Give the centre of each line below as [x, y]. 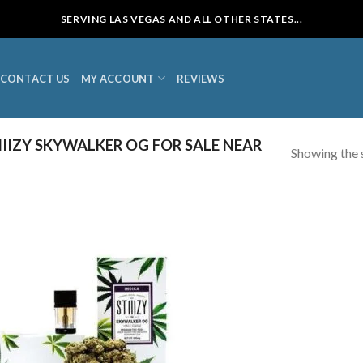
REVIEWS [201, 78]
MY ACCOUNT [118, 78]
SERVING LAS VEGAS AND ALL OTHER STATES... [181, 19]
